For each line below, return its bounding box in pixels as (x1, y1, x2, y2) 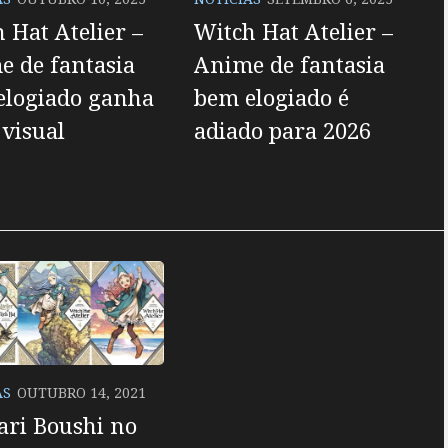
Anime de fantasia (193, 49, 385, 80)
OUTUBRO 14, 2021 (16, 382, 146, 402)
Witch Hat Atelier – (193, 16, 393, 47)
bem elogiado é (193, 82, 349, 113)
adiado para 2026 (193, 115, 371, 146)
